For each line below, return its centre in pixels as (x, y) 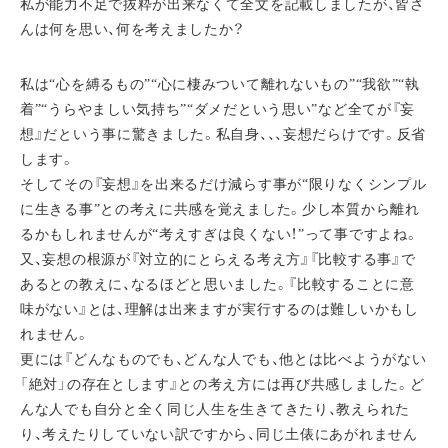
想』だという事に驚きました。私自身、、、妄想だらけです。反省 (223, 134)
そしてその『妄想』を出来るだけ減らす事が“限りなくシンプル (223, 184)
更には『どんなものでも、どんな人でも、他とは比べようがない (223, 359)
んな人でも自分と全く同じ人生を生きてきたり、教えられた (215, 409)
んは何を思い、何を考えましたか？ (133, 29)
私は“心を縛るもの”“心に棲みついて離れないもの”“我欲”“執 (220, 84)
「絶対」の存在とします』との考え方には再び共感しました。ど (222, 384)
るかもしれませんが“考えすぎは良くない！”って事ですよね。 (219, 234)
